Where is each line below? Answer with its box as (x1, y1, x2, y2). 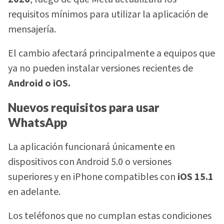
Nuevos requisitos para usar (8, 100, 159, 115)
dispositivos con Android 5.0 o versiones (8, 154, 171, 169)
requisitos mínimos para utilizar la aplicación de (8, 7, 208, 21)
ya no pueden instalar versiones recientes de (8, 61, 193, 75)
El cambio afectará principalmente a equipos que (8, 46, 215, 60)
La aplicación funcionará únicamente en (8, 139, 175, 154)
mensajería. (8, 22, 56, 36)
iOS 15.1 (177, 169, 213, 184)
